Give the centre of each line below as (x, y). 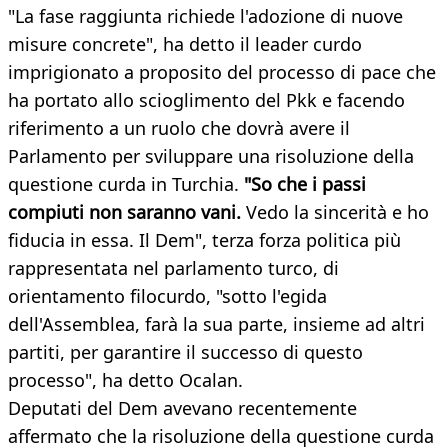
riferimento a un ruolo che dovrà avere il (179, 128)
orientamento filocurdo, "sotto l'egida (167, 296)
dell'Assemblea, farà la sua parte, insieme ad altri (216, 324)
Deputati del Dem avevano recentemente (182, 408)
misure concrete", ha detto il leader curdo (185, 44)
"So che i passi (302, 184)
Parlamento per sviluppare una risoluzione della (211, 156)
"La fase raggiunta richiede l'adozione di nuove (205, 16)
